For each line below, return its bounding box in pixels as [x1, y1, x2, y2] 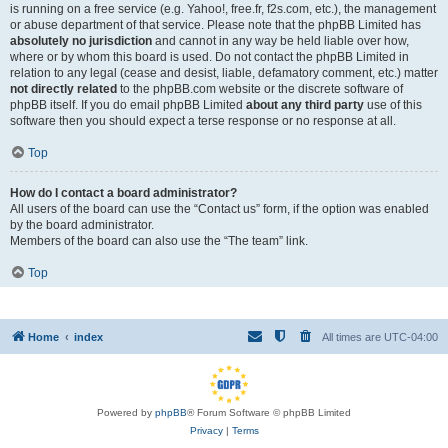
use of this [364, 98, 422, 112]
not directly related [10, 82, 117, 96]
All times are [322, 331, 384, 343]
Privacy [189, 425, 223, 436]
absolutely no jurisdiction [10, 34, 152, 48]
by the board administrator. [10, 218, 154, 232]
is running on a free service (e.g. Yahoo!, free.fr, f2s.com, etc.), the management [10, 2, 436, 16]
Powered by [97, 407, 155, 418]
